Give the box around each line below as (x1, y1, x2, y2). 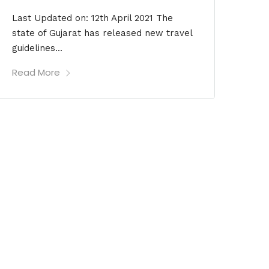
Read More (12, 66, 61, 79)
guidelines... (12, 43, 63, 54)
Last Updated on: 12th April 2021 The (12, 13, 174, 24)
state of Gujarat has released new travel (12, 28, 193, 39)
